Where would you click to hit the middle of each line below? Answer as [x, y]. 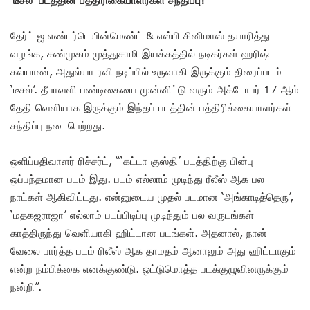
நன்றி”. [26, 286]
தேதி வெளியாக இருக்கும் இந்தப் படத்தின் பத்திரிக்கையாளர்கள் [151, 107]
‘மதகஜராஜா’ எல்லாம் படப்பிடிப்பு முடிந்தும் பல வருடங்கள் [132, 214]
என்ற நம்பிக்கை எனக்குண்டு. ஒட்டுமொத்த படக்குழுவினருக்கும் [149, 268]
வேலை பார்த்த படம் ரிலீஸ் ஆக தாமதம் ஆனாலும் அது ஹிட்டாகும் [153, 250]
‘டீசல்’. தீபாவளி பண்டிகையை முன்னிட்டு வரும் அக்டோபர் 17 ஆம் [155, 89]
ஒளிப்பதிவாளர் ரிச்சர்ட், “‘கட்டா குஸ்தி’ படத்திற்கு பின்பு [132, 160]
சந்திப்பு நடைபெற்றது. [58, 125]
